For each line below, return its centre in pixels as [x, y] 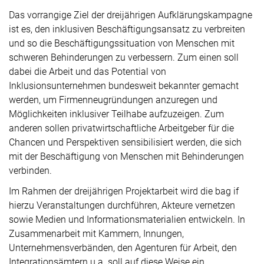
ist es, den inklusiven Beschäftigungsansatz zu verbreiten [127, 29]
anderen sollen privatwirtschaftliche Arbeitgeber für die [121, 128]
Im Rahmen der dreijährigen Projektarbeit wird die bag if [124, 191]
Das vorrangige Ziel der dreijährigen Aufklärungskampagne [131, 15]
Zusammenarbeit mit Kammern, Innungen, [96, 234]
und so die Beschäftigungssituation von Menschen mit [122, 43]
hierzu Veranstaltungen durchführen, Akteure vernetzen [122, 205]
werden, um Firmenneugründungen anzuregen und [113, 100]
